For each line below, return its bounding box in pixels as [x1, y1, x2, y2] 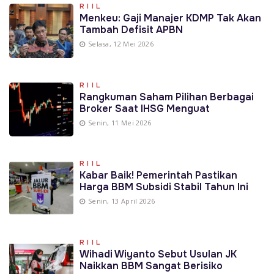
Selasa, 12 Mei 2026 [87, 39, 154, 48]
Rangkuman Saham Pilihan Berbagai [79, 90, 254, 103]
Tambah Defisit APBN [79, 23, 183, 36]
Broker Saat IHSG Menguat [79, 102, 210, 115]
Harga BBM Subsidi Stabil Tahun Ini [79, 180, 248, 194]
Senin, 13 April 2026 [87, 196, 155, 206]
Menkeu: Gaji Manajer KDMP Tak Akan [79, 11, 261, 24]
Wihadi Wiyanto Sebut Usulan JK [79, 248, 237, 261]
